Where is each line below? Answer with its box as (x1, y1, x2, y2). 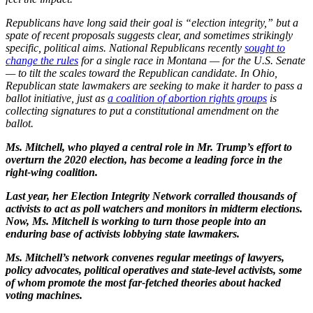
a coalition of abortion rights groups (108, 92, 267, 104)
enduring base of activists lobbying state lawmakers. (6, 227, 240, 240)
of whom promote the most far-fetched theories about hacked (6, 276, 281, 289)
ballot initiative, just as (6, 92, 108, 104)
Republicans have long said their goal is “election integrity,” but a (6, 16, 298, 29)
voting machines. (6, 289, 82, 301)
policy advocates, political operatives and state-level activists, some (6, 263, 302, 276)
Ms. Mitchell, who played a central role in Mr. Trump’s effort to (6, 140, 292, 153)
